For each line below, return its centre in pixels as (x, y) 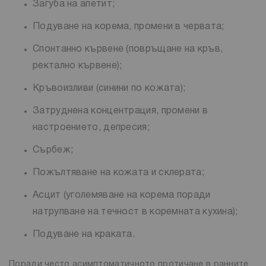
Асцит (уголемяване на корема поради (122, 195)
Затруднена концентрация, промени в (121, 111)
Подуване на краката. (84, 234)
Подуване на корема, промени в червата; (129, 26)
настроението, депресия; (91, 127)
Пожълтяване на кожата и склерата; (118, 172)
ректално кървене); (77, 66)
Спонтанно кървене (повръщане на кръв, (128, 49)
